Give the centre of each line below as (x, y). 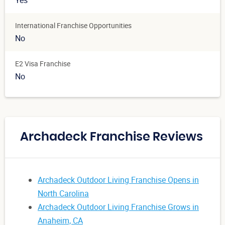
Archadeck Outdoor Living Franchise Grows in (118, 207)
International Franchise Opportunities (73, 26)
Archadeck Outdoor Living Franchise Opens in (118, 180)
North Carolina (63, 194)
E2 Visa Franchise (43, 64)
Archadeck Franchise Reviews (111, 137)
